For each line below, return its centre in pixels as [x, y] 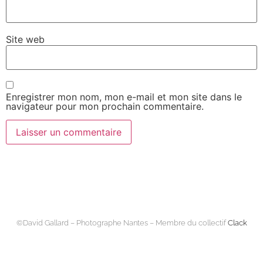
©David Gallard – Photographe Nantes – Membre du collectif [122, 223]
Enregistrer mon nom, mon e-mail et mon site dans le [124, 97]
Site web [25, 39]
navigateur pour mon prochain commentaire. [105, 107]
